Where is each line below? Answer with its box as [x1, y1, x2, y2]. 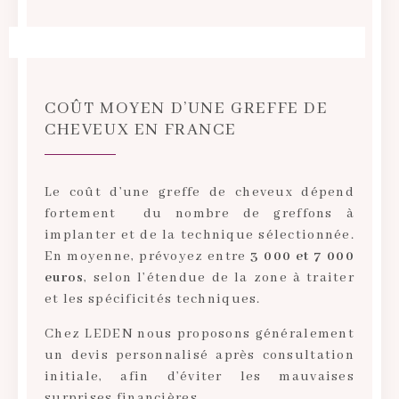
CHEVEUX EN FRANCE [45, 119, 237, 142]
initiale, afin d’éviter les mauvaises [45, 368, 354, 385]
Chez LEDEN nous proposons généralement [45, 325, 354, 342]
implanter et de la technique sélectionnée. [45, 227, 354, 244]
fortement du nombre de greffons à [45, 206, 354, 223]
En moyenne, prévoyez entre [45, 248, 251, 265]
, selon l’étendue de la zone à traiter [84, 270, 354, 287]
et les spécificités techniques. [45, 291, 261, 308]
